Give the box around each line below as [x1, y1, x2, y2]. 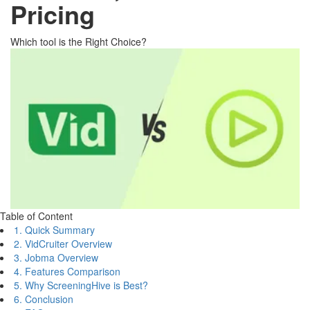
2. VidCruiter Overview [14, 236, 112, 250]
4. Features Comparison [14, 264, 120, 278]
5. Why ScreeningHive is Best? [14, 277, 148, 292]
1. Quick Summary [14, 222, 95, 237]
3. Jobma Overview [14, 250, 98, 264]
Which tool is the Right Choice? [10, 35, 147, 49]
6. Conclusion [14, 291, 73, 306]
